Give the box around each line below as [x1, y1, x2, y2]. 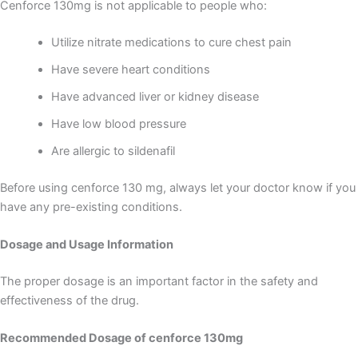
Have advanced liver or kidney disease [50, 89, 259, 104]
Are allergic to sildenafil [50, 143, 175, 158]
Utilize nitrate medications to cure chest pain [50, 34, 292, 50]
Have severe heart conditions [50, 62, 210, 77]
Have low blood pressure [50, 116, 186, 131]
